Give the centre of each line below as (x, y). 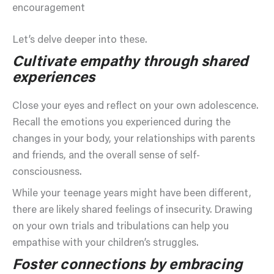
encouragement (49, 9)
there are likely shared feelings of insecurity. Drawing (132, 211)
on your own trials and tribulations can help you (120, 228)
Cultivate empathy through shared (130, 62)
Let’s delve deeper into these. (80, 41)
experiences (54, 78)
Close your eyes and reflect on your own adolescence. (135, 106)
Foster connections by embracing (128, 265)
